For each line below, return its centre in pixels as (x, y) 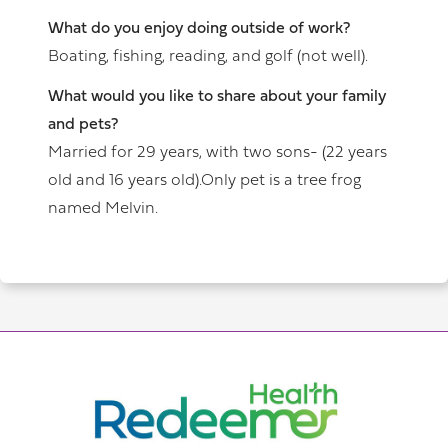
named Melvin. (103, 209)
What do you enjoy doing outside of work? (199, 29)
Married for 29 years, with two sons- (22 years (217, 153)
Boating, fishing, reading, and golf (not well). (208, 57)
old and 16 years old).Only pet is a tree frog (204, 181)
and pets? (85, 125)
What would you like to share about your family (217, 97)
